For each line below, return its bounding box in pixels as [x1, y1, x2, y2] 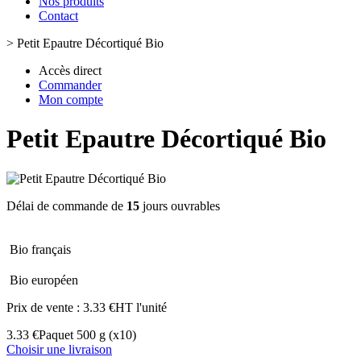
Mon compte [39, 93, 103, 106]
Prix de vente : [6, 300, 83, 314]
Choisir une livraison [6, 342, 112, 356]
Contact [39, 9, 78, 23]
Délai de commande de [6, 198, 127, 213]
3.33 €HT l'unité [83, 300, 167, 314]
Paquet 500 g [39, 327, 106, 342]
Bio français [10, 242, 71, 256]
